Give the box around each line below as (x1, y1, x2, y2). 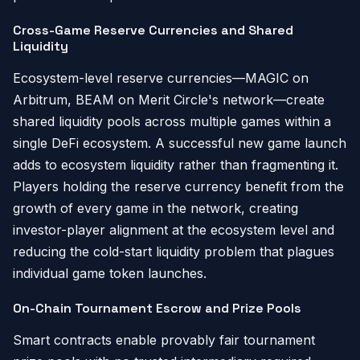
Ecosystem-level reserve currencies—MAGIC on (13, 70, 309, 86)
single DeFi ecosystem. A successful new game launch (13, 135, 346, 151)
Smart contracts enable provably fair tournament (13, 332, 315, 348)
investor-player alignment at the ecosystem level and (13, 222, 334, 238)
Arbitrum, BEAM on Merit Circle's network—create (13, 92, 325, 108)
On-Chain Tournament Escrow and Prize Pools (13, 300, 301, 317)
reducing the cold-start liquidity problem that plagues (13, 243, 334, 260)
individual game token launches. (13, 265, 207, 281)
